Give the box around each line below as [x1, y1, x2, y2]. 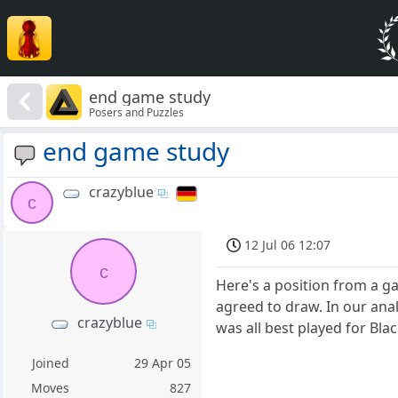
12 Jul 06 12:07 [244, 236, 331, 254]
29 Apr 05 [134, 354, 192, 372]
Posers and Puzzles [89, 104, 185, 120]
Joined [31, 354, 69, 372]
